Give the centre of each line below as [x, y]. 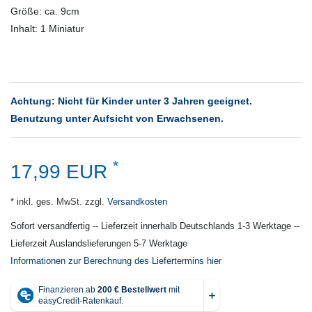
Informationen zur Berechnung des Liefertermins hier [116, 261]
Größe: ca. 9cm [45, 11]
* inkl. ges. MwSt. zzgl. [57, 202]
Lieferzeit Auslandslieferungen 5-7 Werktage [99, 243]
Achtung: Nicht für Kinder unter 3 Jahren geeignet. [131, 101]
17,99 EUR [62, 171]
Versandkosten [136, 202]
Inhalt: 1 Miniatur [47, 28]
